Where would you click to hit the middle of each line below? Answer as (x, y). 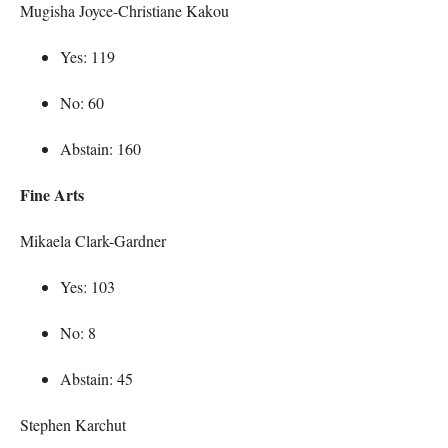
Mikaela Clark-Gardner (93, 240)
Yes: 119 (87, 56)
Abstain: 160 (100, 148)
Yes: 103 (87, 286)
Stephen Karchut (73, 424)
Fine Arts (52, 194)
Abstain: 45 (96, 378)
